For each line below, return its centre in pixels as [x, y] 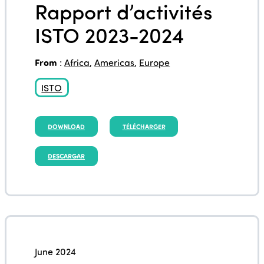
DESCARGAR [66, 156]
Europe [155, 62]
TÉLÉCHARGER [144, 126]
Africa [77, 62]
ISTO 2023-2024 [110, 34]
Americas [115, 62]
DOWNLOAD [66, 126]
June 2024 [56, 252]
